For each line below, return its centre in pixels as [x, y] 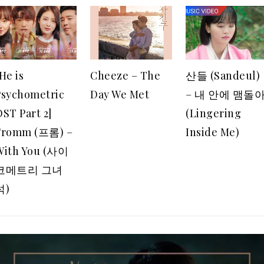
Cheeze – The [125, 76]
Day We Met [120, 95]
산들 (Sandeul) [223, 76]
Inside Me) [212, 132]
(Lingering [213, 113]
